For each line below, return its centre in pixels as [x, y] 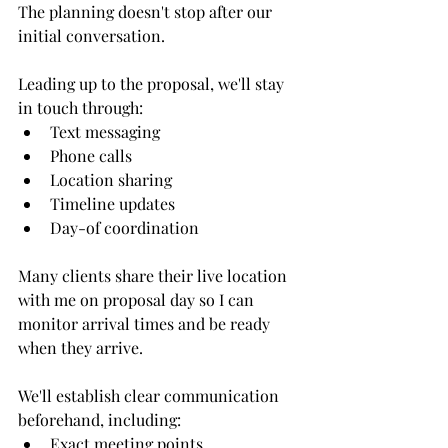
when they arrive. [80, 348]
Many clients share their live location [154, 276]
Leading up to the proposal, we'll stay [153, 84]
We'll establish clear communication [150, 396]
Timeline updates [112, 204]
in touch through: [80, 108]
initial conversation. [91, 36]
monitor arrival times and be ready [146, 324]
